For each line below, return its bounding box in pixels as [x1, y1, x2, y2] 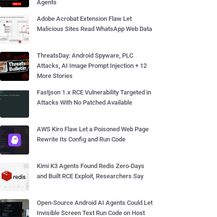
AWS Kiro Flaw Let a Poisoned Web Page [37, 125, 149, 133]
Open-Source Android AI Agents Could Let [37, 199, 153, 206]
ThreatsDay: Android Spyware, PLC [37, 52, 133, 59]
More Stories [37, 72, 73, 79]
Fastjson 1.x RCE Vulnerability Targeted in [37, 89, 151, 96]
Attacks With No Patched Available [37, 99, 132, 106]
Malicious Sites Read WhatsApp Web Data [37, 25, 152, 32]
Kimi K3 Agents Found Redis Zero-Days [37, 162, 144, 170]
